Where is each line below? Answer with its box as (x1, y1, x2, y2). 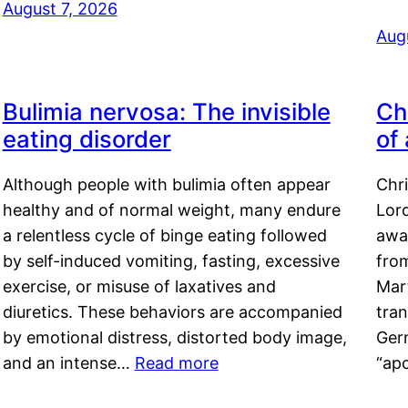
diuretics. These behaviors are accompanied (2, 301, 342, 321)
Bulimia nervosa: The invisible (2, 97, 331, 126)
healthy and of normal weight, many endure (2, 199, 341, 219)
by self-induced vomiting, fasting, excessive (2, 250, 340, 270)
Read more (134, 352, 219, 372)
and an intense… (2, 352, 135, 372)
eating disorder (2, 124, 171, 153)
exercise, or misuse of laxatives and (2, 276, 276, 296)
